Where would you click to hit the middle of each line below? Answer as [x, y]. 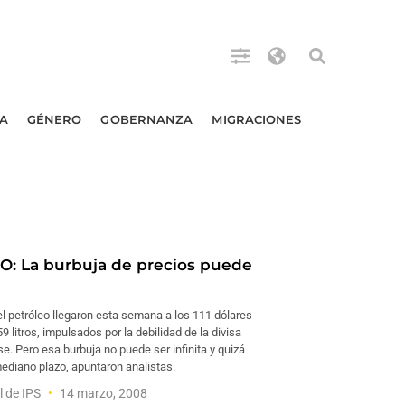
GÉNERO [54, 119]
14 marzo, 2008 [102, 393]
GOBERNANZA [147, 119]
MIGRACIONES [257, 119]
